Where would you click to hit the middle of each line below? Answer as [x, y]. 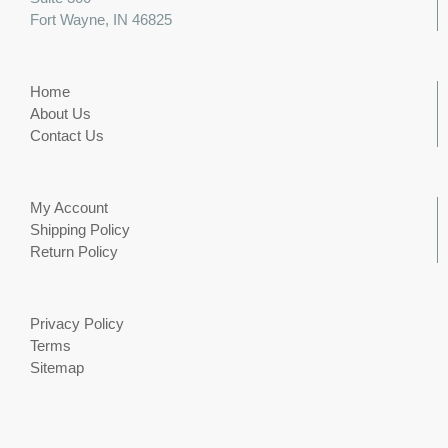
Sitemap [57, 368]
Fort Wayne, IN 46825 [101, 20]
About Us [60, 114]
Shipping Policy [80, 230]
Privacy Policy [77, 324]
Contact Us [67, 136]
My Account [69, 208]
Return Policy [74, 252]
